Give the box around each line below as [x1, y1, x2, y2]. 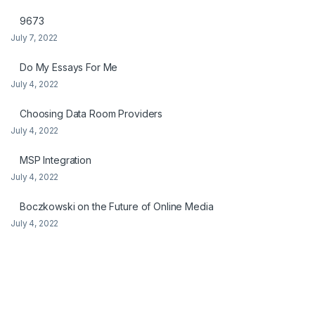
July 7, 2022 [11, 32, 58, 44]
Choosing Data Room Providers [20, 108, 163, 120]
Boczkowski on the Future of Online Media [20, 200, 214, 213]
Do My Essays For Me [20, 61, 118, 74]
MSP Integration [20, 154, 91, 167]
